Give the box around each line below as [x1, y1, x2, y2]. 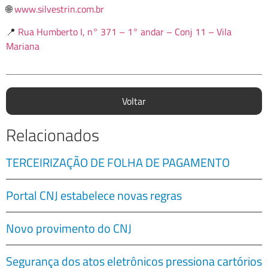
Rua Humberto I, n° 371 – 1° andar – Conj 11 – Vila [18, 25, 232, 39]
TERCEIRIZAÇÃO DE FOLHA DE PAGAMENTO [6, 153, 230, 172]
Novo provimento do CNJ [6, 218, 132, 237]
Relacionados [6, 121, 99, 148]
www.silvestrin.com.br [14, 1, 104, 16]
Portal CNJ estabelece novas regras [6, 185, 182, 205]
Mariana [6, 39, 39, 54]
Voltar [122, 93, 146, 108]
